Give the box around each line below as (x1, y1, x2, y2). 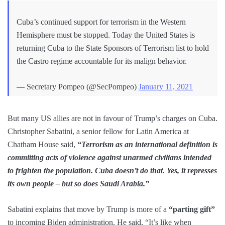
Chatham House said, (8, 140, 77, 149)
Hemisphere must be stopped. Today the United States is (17, 31, 195, 40)
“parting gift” (169, 205, 215, 214)
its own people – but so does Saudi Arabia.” (8, 179, 149, 188)
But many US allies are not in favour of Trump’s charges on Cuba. (8, 114, 217, 123)
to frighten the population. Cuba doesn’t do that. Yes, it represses (8, 166, 217, 175)
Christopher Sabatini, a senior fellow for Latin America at (8, 127, 189, 136)
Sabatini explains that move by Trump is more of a (8, 205, 169, 214)
